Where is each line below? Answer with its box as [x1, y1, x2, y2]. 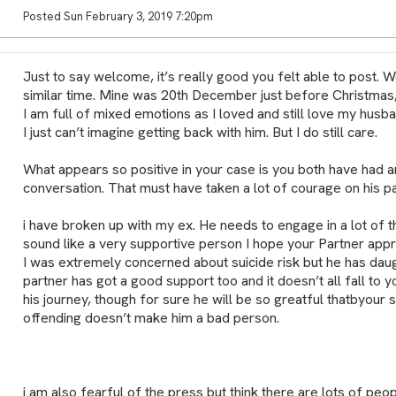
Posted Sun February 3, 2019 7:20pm [22, 8, 213, 24]
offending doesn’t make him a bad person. [22, 308, 279, 327]
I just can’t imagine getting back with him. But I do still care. [22, 122, 377, 141]
